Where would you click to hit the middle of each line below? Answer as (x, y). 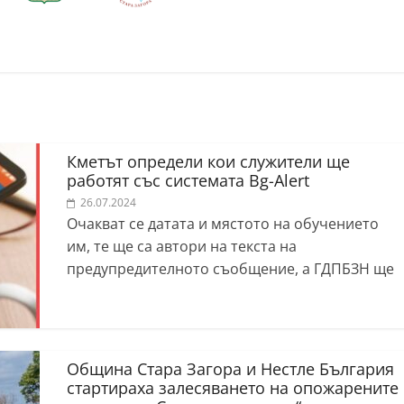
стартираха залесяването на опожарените (233, 388)
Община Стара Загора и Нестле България (230, 369)
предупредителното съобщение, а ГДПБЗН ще (230, 269)
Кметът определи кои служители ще (208, 162)
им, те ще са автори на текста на (182, 247)
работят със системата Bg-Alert (188, 181)
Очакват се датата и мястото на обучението (223, 224)
